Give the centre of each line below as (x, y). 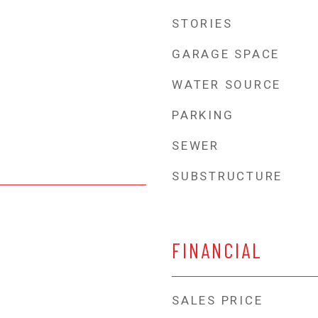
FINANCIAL (217, 250)
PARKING (203, 115)
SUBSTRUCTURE (227, 176)
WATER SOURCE (226, 84)
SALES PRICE (218, 300)
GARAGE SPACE (226, 54)
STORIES (202, 23)
